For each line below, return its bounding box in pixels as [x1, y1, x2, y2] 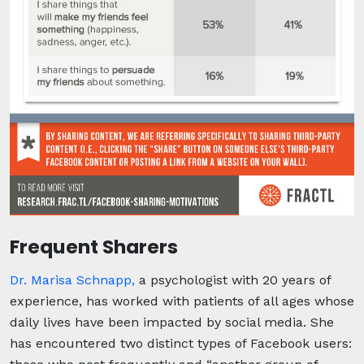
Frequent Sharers [10, 233, 178, 261]
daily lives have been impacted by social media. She [10, 314, 334, 330]
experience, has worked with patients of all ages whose [10, 292, 354, 309]
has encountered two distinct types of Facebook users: [10, 335, 352, 351]
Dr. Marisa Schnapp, [10, 271, 135, 288]
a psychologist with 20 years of [135, 271, 331, 288]
